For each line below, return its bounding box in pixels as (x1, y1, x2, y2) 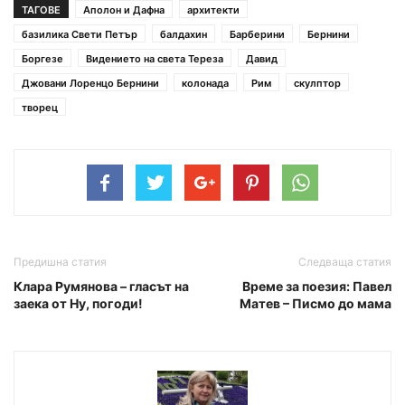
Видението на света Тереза (86, 52, 223, 66)
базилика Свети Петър (22, 28, 137, 42)
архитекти (187, 4, 240, 17)
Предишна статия (14, 255, 107, 269)
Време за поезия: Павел (242, 278, 391, 295)
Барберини (230, 28, 285, 42)
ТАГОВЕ (22, 4, 61, 17)
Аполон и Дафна (83, 4, 165, 17)
